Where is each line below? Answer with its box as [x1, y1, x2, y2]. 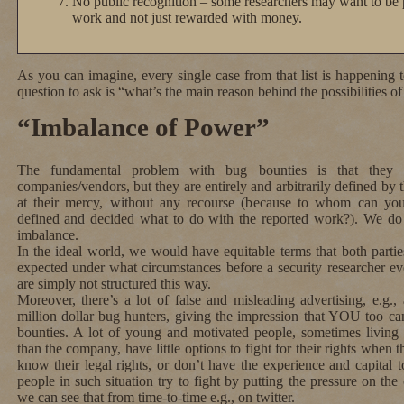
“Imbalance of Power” [16, 113, 270, 142]
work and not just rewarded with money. [71, 10, 302, 26]
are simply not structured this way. [16, 275, 211, 291]
